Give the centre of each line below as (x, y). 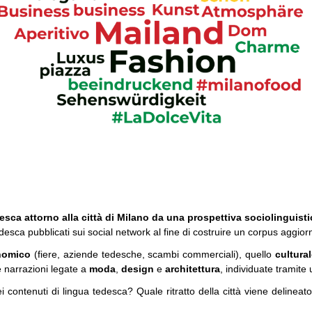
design (139, 268)
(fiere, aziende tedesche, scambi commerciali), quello (155, 254)
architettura (193, 268)
